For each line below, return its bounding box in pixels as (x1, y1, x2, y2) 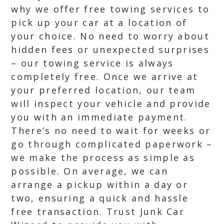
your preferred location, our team (11, 84, 196, 96)
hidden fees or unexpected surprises (11, 43, 209, 55)
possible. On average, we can (11, 165, 168, 177)
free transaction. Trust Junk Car (11, 205, 185, 217)
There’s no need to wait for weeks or (11, 124, 211, 136)
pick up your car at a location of (11, 16, 187, 28)
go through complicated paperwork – (11, 138, 213, 150)
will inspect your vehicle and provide (11, 97, 211, 109)
